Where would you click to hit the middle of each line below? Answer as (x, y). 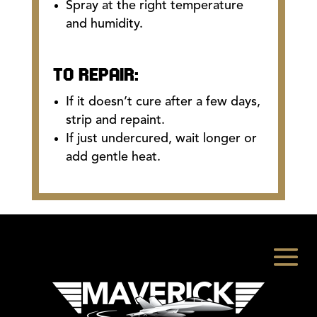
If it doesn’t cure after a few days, (163, 102)
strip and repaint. (115, 120)
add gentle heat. (113, 157)
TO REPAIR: (96, 76)
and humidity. (104, 24)
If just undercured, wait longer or (161, 138)
